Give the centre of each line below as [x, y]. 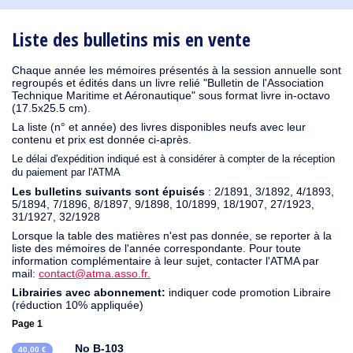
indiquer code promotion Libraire [248, 292]
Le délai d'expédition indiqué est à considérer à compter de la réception [173, 159]
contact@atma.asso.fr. [95, 273]
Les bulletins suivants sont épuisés [108, 191]
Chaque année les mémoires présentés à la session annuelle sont [176, 70]
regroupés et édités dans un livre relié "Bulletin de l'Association [168, 83]
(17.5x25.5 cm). [51, 108]
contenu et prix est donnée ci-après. [102, 139]
